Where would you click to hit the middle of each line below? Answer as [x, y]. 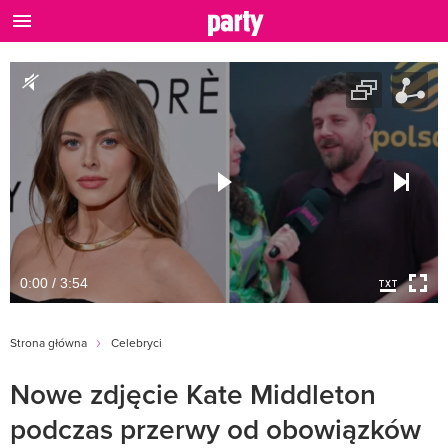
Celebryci [136, 342]
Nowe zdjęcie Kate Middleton [193, 393]
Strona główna [48, 342]
